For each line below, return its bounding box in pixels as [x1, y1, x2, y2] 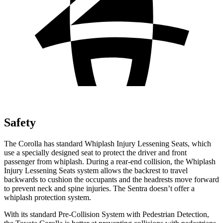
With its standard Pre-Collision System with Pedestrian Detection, [4, 210, 209, 219]
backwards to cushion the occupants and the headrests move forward [4, 175, 219, 184]
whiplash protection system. [4, 193, 91, 202]
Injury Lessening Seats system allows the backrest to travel [4, 166, 188, 175]
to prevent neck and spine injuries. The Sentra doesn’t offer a [4, 184, 195, 193]
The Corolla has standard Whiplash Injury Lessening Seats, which [4, 139, 211, 148]
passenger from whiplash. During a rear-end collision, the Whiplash [4, 157, 216, 166]
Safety [4, 115, 36, 129]
